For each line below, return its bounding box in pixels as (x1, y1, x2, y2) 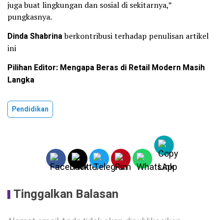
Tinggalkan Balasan (13, 186, 118, 203)
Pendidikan (12, 104, 49, 115)
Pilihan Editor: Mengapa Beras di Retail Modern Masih (7, 62, 205, 74)
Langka (7, 74, 34, 86)
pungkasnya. (7, 11, 52, 23)
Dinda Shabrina (7, 30, 62, 43)
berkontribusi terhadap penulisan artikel (62, 30, 209, 42)
